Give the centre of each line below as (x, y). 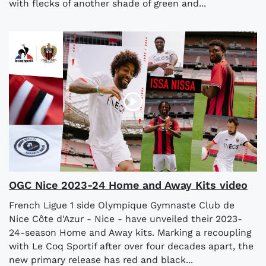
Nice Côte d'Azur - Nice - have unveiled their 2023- (126, 218)
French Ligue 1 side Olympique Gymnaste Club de (122, 205)
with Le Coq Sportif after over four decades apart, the (131, 246)
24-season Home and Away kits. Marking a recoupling (130, 232)
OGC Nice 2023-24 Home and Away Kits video (128, 185)
